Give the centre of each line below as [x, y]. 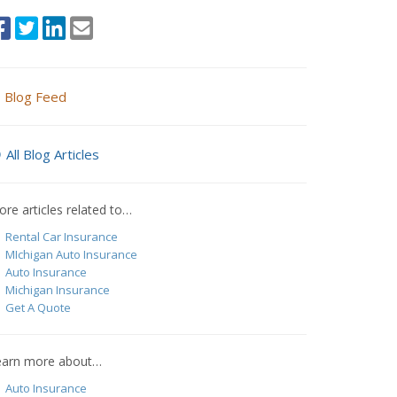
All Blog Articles [53, 154]
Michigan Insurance [57, 290]
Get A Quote [38, 307]
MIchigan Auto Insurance [71, 254]
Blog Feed [35, 97]
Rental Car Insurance [61, 237]
